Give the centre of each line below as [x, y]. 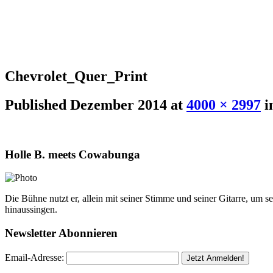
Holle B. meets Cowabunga [73, 154]
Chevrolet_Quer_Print [76, 76]
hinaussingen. [31, 210]
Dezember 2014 [119, 105]
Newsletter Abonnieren [61, 233]
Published [37, 105]
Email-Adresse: [34, 257]
